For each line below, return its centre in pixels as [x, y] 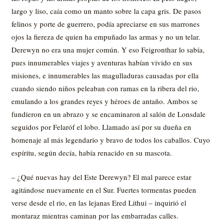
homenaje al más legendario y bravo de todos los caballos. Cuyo [111, 140]
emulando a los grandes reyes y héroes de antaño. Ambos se [104, 101]
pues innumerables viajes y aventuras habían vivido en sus [102, 62]
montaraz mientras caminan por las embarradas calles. [95, 215]
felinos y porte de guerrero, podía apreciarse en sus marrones [105, 24]
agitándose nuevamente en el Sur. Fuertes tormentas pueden [104, 190]
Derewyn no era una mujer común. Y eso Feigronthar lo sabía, [108, 50]
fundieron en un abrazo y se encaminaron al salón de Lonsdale [108, 114]
